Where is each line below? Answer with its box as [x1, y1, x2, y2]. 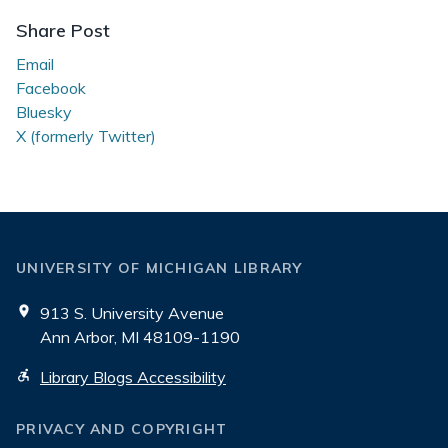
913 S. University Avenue [40, 302, 224, 323]
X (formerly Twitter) [16, 125, 156, 146]
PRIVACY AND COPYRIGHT [16, 419, 228, 438]
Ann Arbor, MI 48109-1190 [40, 326, 240, 347]
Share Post [16, 18, 110, 42]
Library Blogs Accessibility [40, 366, 226, 387]
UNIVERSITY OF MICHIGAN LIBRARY [16, 258, 303, 277]
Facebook [16, 77, 86, 98]
